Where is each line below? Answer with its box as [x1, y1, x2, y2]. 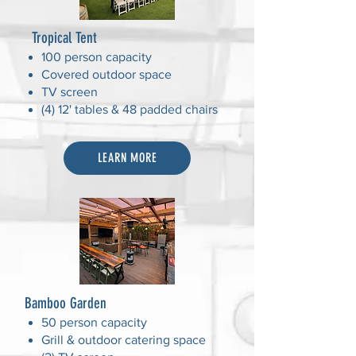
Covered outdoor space [41, 68, 172, 81]
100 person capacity [41, 50, 152, 64]
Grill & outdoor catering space [41, 333, 206, 346]
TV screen [41, 85, 98, 99]
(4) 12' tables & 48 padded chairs [41, 103, 218, 116]
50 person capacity [41, 315, 147, 329]
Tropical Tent [32, 29, 97, 47]
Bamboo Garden [25, 294, 106, 312]
